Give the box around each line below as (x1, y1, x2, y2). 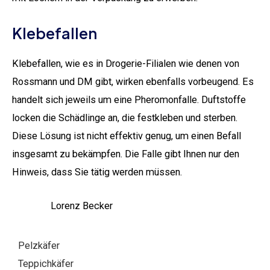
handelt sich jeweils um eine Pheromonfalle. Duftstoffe (12, 93, 246, 105)
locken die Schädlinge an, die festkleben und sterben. (12, 111, 237, 124)
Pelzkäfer (18, 240, 60, 252)
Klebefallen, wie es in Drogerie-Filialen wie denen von (12, 57, 239, 69)
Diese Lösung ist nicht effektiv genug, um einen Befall (12, 130, 241, 142)
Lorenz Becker (51, 199, 113, 212)
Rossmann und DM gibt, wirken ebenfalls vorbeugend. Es (12, 75, 254, 87)
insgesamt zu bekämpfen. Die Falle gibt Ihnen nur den (12, 148, 239, 160)
